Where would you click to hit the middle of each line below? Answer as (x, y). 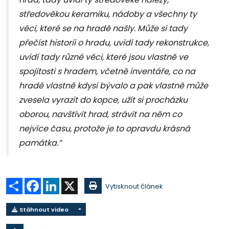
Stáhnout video (43, 209)
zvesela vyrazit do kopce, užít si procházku (103, 100)
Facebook (58, 182)
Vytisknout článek (134, 187)
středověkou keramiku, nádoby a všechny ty (108, 14)
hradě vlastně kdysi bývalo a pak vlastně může (113, 86)
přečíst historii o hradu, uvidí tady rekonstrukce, (114, 43)
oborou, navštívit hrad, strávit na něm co (100, 114)
